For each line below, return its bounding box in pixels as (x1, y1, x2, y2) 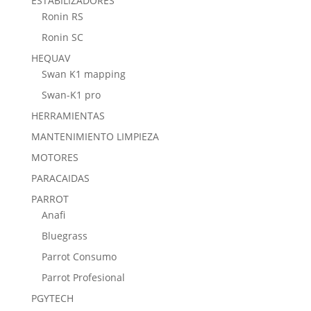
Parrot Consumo (41, 250, 117, 264)
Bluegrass (41, 229, 87, 243)
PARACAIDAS (31, 171, 90, 185)
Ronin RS (41, 10, 83, 24)
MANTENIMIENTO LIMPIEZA (31, 130, 159, 144)
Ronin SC (41, 31, 83, 44)
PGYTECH (31, 292, 74, 305)
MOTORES (31, 151, 78, 165)
